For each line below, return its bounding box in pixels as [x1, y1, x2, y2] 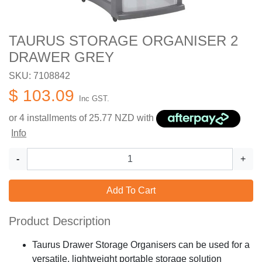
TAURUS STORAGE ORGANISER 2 [9, 33, 238, 49]
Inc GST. [79, 94, 109, 104]
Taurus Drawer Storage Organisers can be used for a [32, 239, 250, 250]
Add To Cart [106, 185, 156, 196]
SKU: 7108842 [9, 71, 70, 81]
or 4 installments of [9, 113, 89, 123]
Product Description [9, 215, 111, 228]
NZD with [112, 113, 156, 123]
